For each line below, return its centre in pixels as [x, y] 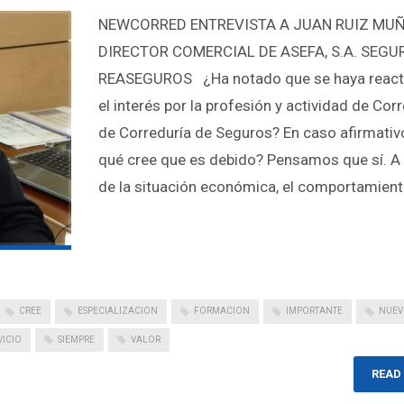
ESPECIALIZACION [118, 311]
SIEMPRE [76, 339]
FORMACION [222, 311]
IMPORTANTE [314, 311]
